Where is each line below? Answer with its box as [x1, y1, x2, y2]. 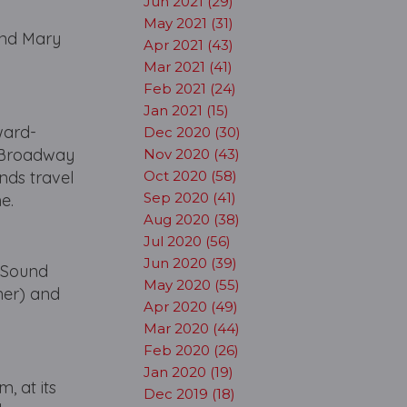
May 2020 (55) [143, 276, 240, 293]
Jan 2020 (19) [143, 363, 233, 381]
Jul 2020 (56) [143, 233, 231, 250]
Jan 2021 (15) [143, 102, 229, 119]
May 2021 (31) [143, 15, 233, 32]
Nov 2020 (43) [143, 145, 240, 163]
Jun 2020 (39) [143, 254, 237, 272]
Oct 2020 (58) [143, 167, 237, 184]
